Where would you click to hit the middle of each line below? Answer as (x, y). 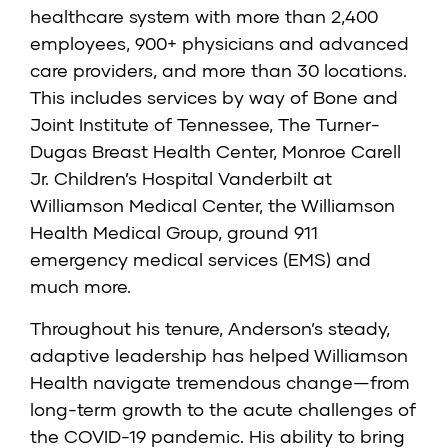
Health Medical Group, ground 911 (174, 232)
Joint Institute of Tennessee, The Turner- (205, 124)
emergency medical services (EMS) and (200, 259)
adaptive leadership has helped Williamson (219, 355)
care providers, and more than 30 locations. (218, 70)
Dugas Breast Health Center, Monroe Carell (215, 151)
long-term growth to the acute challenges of (223, 409)
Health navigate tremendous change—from (220, 382)
